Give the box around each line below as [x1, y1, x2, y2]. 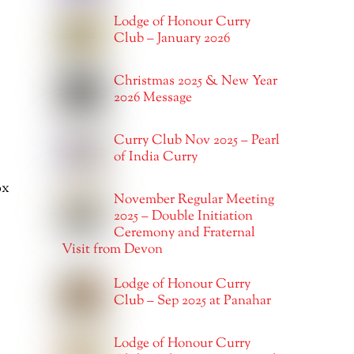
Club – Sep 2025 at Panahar [114, 292, 272, 311]
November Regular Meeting [114, 190, 275, 209]
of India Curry [114, 147, 198, 167]
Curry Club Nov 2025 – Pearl [114, 130, 281, 150]
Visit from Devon [61, 239, 163, 259]
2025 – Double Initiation [114, 206, 254, 226]
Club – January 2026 [114, 28, 231, 48]
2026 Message [114, 88, 193, 107]
